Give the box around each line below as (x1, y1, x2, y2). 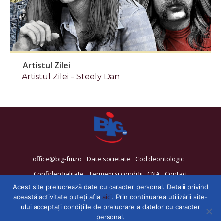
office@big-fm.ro (33, 154, 82, 163)
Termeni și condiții (89, 169, 143, 178)
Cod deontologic (135, 154, 184, 163)
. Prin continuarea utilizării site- (112, 193, 208, 201)
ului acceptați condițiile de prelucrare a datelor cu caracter (21, 203, 200, 211)
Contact (165, 169, 187, 178)
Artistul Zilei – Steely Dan (22, 72, 120, 82)
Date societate (87, 154, 130, 163)
